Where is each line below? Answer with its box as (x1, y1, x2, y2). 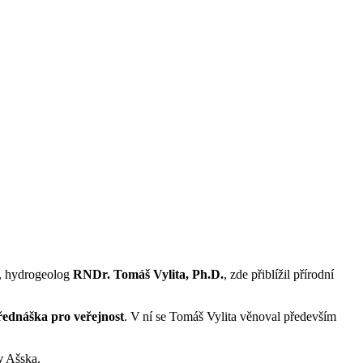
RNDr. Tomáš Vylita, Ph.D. (73, 267, 224, 281)
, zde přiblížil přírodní (224, 267, 334, 281)
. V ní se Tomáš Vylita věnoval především (124, 309, 336, 323)
